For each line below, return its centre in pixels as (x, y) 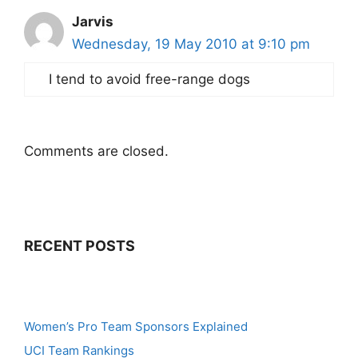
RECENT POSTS (80, 246)
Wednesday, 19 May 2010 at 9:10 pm (191, 44)
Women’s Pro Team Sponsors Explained (136, 326)
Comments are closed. (96, 151)
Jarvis (93, 22)
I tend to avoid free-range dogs (149, 79)
